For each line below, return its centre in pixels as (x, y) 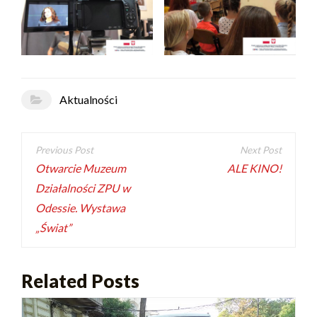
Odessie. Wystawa (81, 208)
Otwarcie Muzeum (81, 168)
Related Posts (80, 281)
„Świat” (54, 228)
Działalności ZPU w (83, 188)
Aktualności (88, 99)
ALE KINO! (254, 168)
